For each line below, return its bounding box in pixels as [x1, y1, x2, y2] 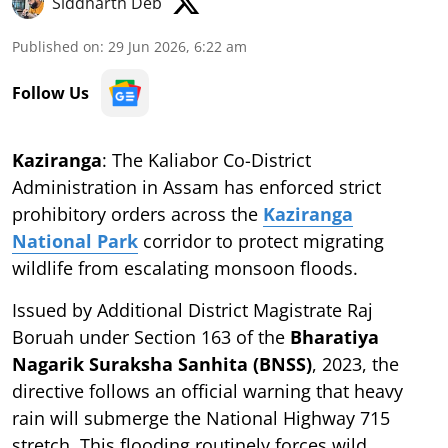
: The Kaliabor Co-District [102, 147, 311, 172]
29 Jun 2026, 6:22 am [108, 36, 247, 56]
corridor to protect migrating [138, 228, 384, 253]
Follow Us [12, 81, 89, 104]
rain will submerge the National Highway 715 [12, 405, 390, 430]
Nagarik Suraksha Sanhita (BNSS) [12, 351, 312, 376]
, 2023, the [312, 351, 399, 376]
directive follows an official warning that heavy [12, 378, 403, 403]
